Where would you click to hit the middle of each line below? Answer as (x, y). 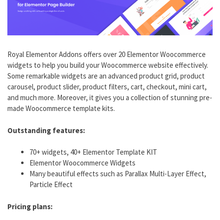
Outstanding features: (46, 130)
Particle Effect (51, 185)
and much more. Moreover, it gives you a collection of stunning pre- (110, 98)
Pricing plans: (30, 206)
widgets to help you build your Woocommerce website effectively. (108, 65)
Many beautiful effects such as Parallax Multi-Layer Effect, (118, 174)
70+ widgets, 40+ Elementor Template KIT (93, 152)
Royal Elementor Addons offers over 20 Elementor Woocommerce (107, 55)
